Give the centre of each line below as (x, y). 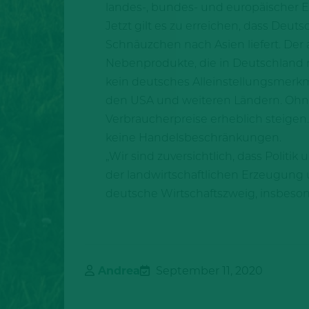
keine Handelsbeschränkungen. (193, 138)
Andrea (119, 271)
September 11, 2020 (208, 271)
